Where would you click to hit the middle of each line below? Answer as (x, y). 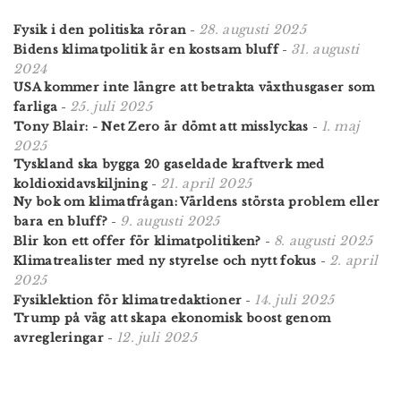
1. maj (340, 127)
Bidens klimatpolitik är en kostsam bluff (146, 50)
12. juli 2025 (156, 338)
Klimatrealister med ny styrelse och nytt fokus (165, 261)
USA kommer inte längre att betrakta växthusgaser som (194, 88)
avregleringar (59, 338)
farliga (36, 107)
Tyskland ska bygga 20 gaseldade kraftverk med (169, 165)
